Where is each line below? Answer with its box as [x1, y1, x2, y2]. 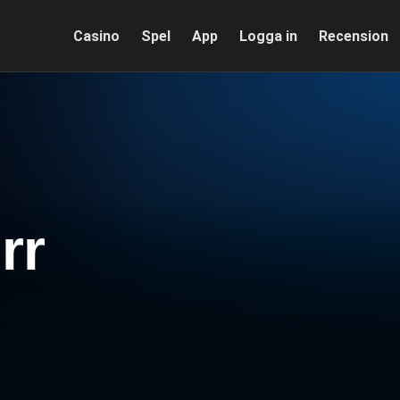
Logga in [238, 27, 297, 45]
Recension [318, 27, 388, 45]
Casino [72, 27, 120, 45]
